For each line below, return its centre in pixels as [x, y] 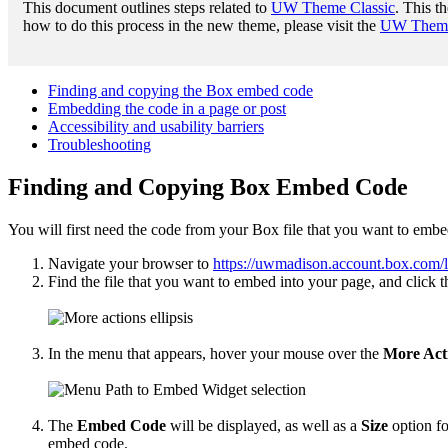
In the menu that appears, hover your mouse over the [215, 353]
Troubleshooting [99, 144]
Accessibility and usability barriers [156, 126]
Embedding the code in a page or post [167, 108]
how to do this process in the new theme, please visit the [201, 25]
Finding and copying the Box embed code [180, 90]
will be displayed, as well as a [263, 425]
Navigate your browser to [130, 263]
